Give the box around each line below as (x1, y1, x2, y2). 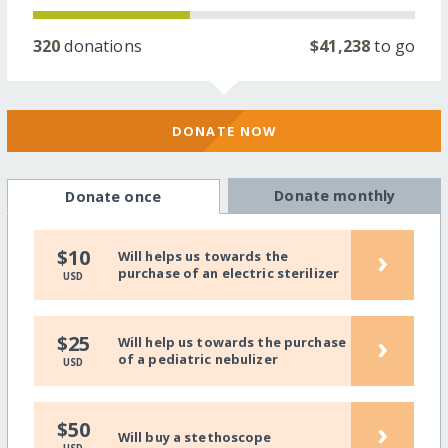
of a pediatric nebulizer (117, 350, 278, 369)
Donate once (65, 187, 161, 207)
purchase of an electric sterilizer (117, 264, 340, 283)
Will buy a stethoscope (117, 427, 272, 446)
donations (60, 34, 142, 57)
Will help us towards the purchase (117, 333, 347, 352)
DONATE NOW (171, 121, 277, 140)
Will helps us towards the (117, 247, 288, 266)
